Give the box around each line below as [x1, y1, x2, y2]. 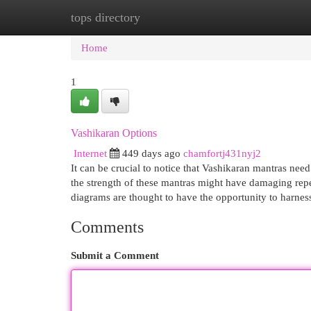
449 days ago [122, 147, 180, 159]
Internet [74, 147, 107, 159]
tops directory [71, 10, 140, 24]
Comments [71, 218, 144, 236]
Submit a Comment [71, 249, 159, 261]
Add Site [235, 11, 273, 23]
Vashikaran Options [71, 127, 157, 139]
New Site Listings [139, 11, 215, 23]
